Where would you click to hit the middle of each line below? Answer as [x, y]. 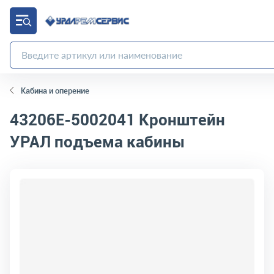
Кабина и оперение [55, 91]
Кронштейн [180, 119]
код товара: [32, 179]
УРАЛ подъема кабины [98, 141]
